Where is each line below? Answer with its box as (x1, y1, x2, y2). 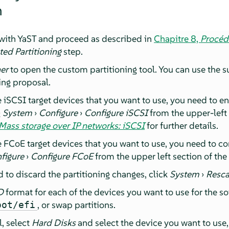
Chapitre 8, (154, 32, 201, 44)
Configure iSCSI (84, 106, 148, 119)
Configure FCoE (31, 150, 94, 162)
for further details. (145, 119, 219, 131)
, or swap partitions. (37, 198, 116, 211)
